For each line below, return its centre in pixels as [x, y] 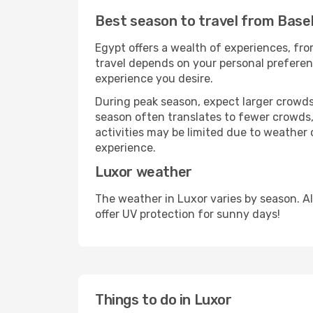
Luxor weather [144, 172]
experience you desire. [154, 79]
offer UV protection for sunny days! [188, 214]
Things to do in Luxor [163, 300]
